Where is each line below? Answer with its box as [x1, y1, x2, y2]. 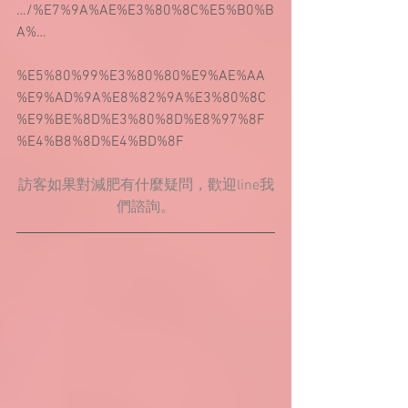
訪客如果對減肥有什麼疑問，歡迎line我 [17, 177, 274, 195]
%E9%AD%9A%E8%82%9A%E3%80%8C [16, 89, 266, 107]
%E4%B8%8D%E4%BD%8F [16, 133, 184, 151]
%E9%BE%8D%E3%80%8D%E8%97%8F [16, 111, 265, 129]
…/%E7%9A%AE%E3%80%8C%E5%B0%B [16, 2, 274, 20]
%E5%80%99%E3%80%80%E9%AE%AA [16, 67, 265, 86]
